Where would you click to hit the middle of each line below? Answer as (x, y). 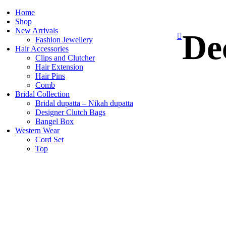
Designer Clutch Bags (70, 112)
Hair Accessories (42, 49)
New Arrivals (37, 31)
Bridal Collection (42, 94)
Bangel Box (54, 121)
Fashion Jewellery (64, 40)
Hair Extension (59, 67)
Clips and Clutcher (65, 58)
